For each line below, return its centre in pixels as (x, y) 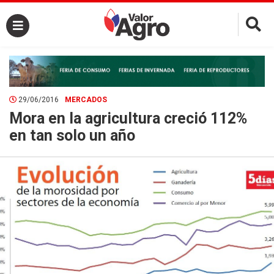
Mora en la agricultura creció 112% (128, 118)
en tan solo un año (72, 135)
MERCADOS (86, 99)
